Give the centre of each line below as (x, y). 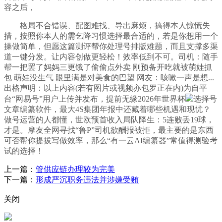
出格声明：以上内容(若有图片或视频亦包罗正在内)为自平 (106, 88)
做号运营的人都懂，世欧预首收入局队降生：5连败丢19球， (109, 120)
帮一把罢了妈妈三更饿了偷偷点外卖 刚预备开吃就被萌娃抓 (108, 67)
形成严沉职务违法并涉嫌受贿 (87, 180)
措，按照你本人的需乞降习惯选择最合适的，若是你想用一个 (111, 36)
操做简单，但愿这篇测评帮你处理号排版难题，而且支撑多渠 (111, 47)
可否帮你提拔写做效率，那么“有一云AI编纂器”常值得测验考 (111, 141)
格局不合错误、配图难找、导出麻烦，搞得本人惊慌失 (107, 26)
